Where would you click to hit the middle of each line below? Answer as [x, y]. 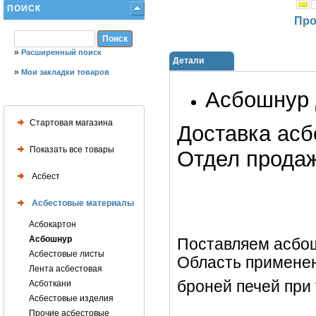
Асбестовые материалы [82, 203]
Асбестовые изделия [71, 298]
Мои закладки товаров [65, 72]
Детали [188, 61]
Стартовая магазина [71, 122]
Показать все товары [72, 149]
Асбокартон [53, 224]
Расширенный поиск [61, 52]
